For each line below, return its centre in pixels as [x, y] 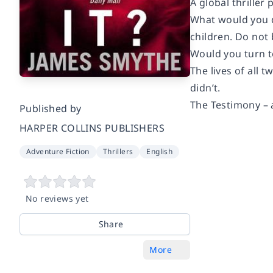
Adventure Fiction [58, 151]
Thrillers [118, 151]
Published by [51, 108]
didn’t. [205, 88]
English [160, 151]
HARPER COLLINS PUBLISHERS [92, 128]
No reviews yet [57, 198]
